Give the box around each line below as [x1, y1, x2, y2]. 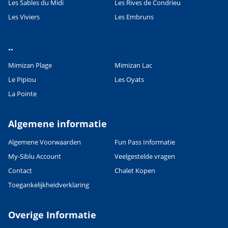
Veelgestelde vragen [115, 151, 175, 161]
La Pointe [8, 89, 37, 98]
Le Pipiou [8, 74, 36, 84]
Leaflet [51, 23, 72, 32]
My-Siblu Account [8, 151, 61, 161]
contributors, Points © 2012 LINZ [126, 23, 217, 32]
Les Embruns [115, 12, 154, 21]
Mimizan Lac [115, 60, 152, 70]
